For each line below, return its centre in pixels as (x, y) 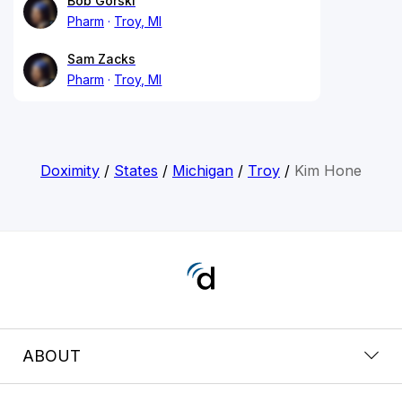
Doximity (70, 170)
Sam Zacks (101, 58)
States (135, 170)
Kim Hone (328, 170)
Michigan (202, 170)
